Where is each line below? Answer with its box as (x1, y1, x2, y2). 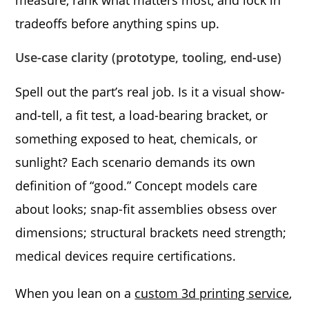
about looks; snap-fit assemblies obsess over (15, 200, 277, 217)
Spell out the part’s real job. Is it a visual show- (15, 83, 286, 100)
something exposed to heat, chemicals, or (15, 130, 258, 147)
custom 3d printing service (134, 284, 290, 301)
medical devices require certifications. (15, 247, 240, 264)
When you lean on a (15, 284, 135, 301)
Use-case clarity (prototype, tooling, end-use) (15, 48, 282, 66)
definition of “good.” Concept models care (15, 177, 258, 194)
